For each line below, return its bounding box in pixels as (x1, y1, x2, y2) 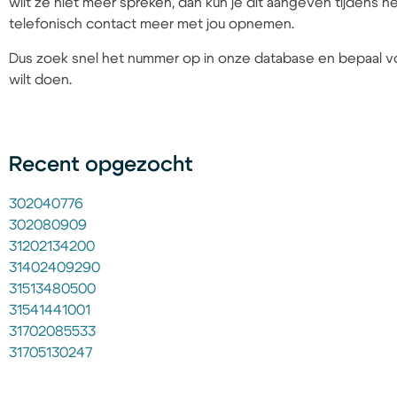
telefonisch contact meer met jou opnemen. (9, 17, 294, 32)
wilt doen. (9, 72, 72, 87)
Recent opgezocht (9, 154, 193, 176)
